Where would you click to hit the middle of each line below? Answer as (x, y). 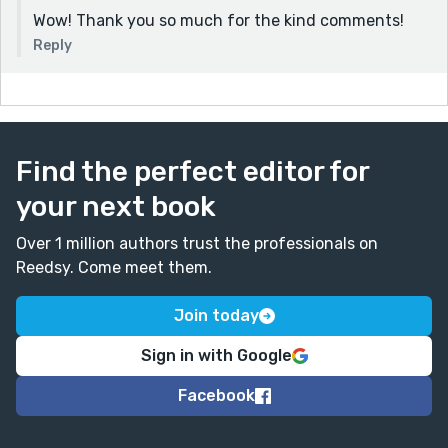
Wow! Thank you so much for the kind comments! (218, 20)
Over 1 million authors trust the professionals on (197, 243)
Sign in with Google (216, 355)
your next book (116, 206)
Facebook (216, 395)
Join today (216, 315)
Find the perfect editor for (192, 171)
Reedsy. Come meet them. (114, 267)
